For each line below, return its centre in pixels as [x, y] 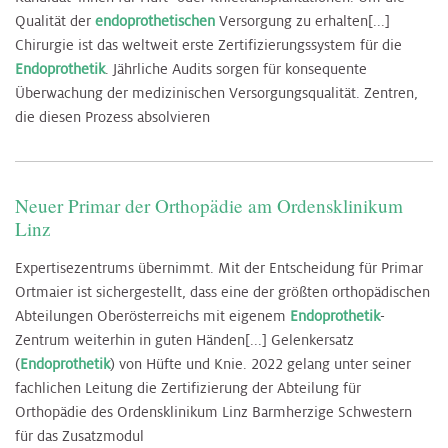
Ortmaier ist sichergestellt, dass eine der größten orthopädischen [222, 292]
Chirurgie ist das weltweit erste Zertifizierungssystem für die [208, 45]
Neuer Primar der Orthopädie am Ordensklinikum [209, 206]
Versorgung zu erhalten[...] [302, 21]
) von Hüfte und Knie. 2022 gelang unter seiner [260, 364]
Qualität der [55, 21]
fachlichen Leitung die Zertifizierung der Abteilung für [188, 388]
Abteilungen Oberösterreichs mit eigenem [152, 316]
